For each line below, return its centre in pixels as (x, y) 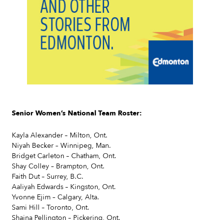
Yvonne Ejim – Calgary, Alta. (55, 197)
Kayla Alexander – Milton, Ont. (60, 135)
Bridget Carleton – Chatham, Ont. (64, 156)
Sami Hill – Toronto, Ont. (51, 207)
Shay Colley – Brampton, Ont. (58, 166)
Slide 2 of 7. (30, 89)
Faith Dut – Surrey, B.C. (48, 177)
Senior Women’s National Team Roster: (77, 113)
